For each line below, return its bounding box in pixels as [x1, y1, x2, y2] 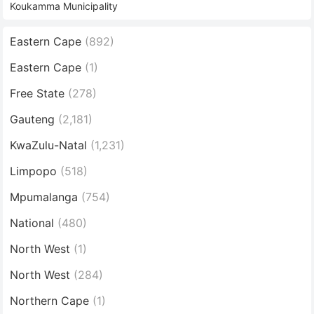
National [10, 215, 55, 230]
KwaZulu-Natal [10, 137, 88, 152]
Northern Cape [10, 293, 90, 308]
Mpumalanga [10, 189, 78, 204]
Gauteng [10, 111, 55, 126]
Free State [10, 86, 65, 100]
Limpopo [10, 163, 57, 178]
